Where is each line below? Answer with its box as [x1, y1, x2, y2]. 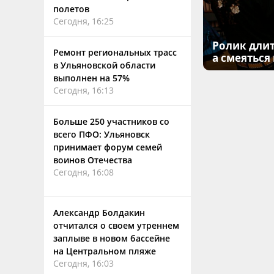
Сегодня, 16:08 [53, 166, 114, 178]
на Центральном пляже [53, 245, 156, 257]
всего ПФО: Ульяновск [53, 128, 150, 140]
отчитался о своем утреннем [53, 220, 179, 231]
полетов [53, 3, 89, 15]
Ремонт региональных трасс [53, 46, 177, 58]
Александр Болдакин [53, 207, 145, 218]
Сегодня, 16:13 [53, 84, 114, 96]
